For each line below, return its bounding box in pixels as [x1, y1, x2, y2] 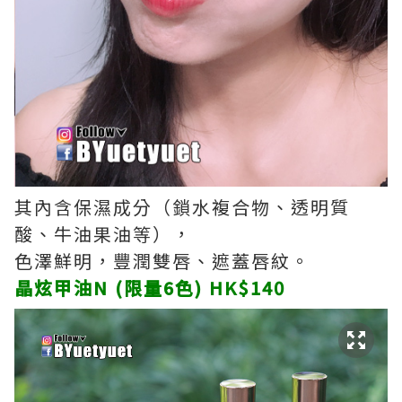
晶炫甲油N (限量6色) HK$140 [14, 274, 285, 301]
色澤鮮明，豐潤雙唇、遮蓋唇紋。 [14, 247, 310, 274]
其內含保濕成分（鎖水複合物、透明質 [14, 193, 350, 220]
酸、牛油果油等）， [14, 220, 192, 247]
